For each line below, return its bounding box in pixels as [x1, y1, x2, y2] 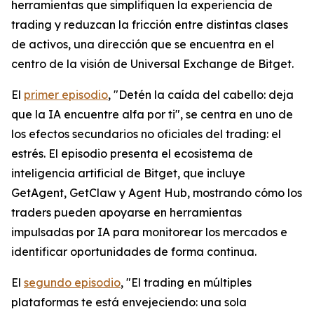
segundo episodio [24, 275, 121, 290]
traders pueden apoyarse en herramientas [11, 205, 242, 220]
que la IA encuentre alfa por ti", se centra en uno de [11, 107, 293, 122]
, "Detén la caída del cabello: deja [108, 88, 294, 102]
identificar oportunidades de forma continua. [11, 245, 257, 259]
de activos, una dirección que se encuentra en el [11, 37, 274, 52]
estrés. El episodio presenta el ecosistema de [11, 146, 253, 161]
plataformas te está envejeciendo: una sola [11, 295, 247, 310]
